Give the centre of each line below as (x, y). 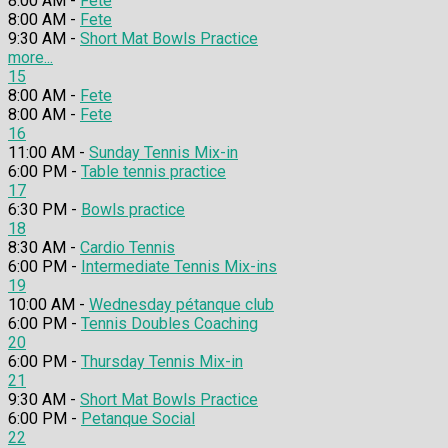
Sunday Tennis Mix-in (163, 153)
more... (30, 58)
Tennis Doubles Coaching (169, 324)
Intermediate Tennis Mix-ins (179, 267)
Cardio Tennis (127, 248)
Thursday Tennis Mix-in (162, 362)
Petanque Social (138, 419)
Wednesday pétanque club (181, 305)
